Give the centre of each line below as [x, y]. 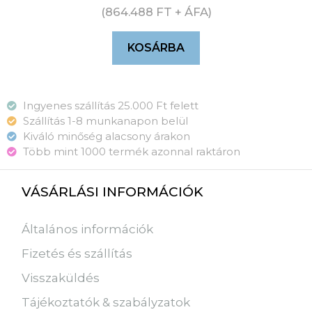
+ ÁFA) [192, 12]
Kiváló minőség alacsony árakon [106, 136]
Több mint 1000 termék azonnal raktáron [131, 151]
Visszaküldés [61, 278]
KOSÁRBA [156, 48]
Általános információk [88, 229]
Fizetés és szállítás [77, 253]
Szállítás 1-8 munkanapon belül [105, 120]
